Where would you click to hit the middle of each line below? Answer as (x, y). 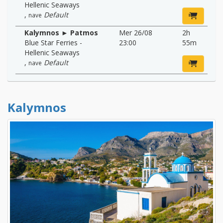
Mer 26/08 (136, 32)
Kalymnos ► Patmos (61, 32)
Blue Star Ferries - (53, 42)
